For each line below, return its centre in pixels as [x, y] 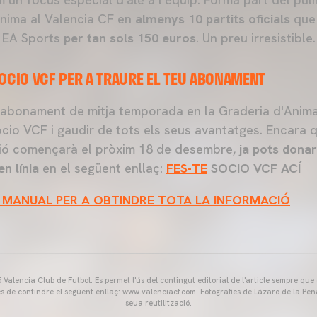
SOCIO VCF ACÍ [254, 168]
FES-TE [187, 168]
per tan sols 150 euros [130, 38]
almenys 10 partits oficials [213, 19]
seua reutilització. [158, 303]
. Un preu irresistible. [256, 38]
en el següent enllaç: [103, 168]
